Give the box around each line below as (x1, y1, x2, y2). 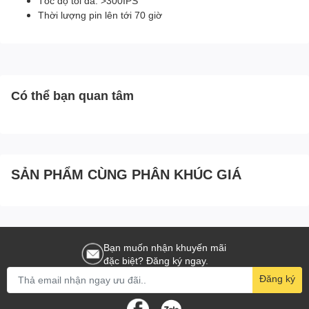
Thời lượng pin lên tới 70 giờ (38, 8, 162, 21)
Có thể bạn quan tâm (11, 87, 134, 103)
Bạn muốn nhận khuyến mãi (103, 241, 226, 253)
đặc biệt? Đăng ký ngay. (103, 254, 208, 266)
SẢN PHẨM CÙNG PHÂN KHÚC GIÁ (11, 165, 241, 182)
